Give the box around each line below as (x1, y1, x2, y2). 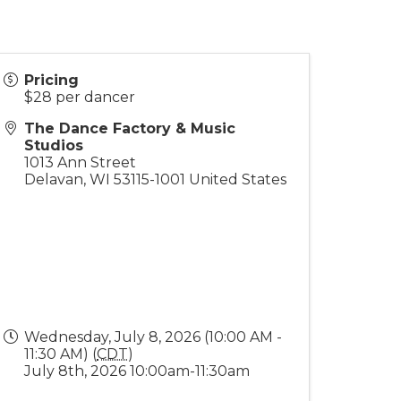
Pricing (24, 72, 79, 89)
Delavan (24, 171, 83, 188)
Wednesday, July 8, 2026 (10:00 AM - (24, 328, 282, 346)
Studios (24, 137, 83, 154)
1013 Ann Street (24, 154, 136, 171)
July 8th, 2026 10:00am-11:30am (24, 363, 253, 380)
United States (189, 171, 286, 188)
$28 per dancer (24, 89, 135, 106)
